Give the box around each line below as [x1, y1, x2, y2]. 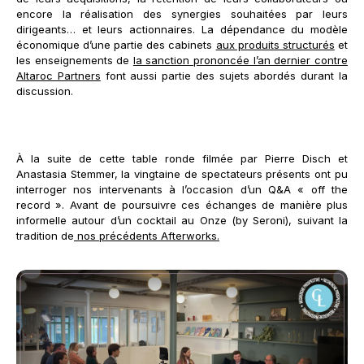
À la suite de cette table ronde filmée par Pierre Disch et [16, 152, 348, 166]
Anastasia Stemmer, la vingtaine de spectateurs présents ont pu [16, 167, 348, 181]
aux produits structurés [215, 38, 335, 52]
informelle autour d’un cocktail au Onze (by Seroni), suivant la [16, 214, 348, 227]
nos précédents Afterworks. [74, 229, 219, 243]
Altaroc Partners [16, 69, 101, 83]
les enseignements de [16, 54, 133, 67]
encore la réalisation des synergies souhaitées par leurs [16, 7, 348, 21]
